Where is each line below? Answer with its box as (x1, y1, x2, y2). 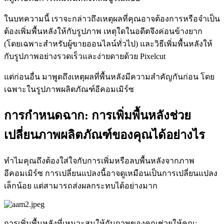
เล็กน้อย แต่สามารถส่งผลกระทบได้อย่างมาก (4, 181, 157, 190)
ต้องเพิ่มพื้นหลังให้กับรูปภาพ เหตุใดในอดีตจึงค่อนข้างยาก (4, 26, 202, 35)
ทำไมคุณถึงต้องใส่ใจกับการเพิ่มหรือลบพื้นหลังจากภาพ (4, 156, 194, 165)
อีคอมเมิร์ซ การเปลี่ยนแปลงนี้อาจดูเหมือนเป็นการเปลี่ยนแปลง (4, 168, 217, 177)
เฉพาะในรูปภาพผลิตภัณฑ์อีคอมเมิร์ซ (4, 84, 134, 93)
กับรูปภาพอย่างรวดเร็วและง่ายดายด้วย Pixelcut (4, 51, 165, 60)
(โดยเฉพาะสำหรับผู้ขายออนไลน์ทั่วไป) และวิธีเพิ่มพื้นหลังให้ (4, 39, 212, 48)
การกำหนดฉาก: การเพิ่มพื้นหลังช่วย (4, 108, 191, 122)
